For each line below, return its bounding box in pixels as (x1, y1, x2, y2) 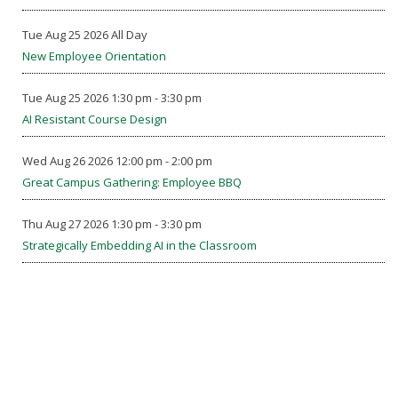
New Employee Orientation (22, 48, 166, 64)
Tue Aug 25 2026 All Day (22, 27, 147, 43)
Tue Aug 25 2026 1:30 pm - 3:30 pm (22, 90, 202, 106)
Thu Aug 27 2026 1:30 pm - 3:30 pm (22, 216, 202, 232)
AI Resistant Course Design (22, 111, 167, 127)
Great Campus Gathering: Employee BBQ (22, 174, 242, 190)
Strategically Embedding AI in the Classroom (22, 237, 257, 253)
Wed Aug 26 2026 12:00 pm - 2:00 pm (22, 153, 212, 169)
